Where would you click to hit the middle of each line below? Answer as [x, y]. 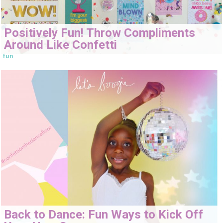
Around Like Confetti [60, 45]
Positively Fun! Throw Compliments [100, 33]
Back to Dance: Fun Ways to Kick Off [104, 214]
